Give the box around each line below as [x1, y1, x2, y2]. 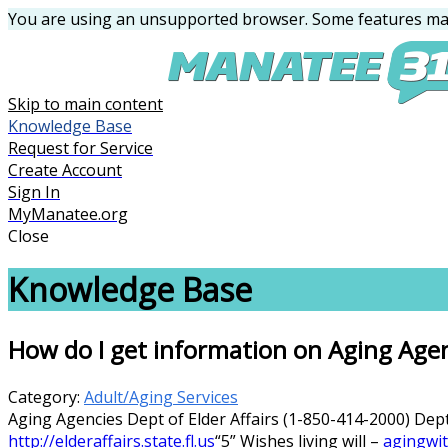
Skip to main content [8, 93, 163, 115]
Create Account [8, 159, 122, 181]
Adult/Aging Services [84, 385, 238, 408]
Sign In [8, 181, 60, 203]
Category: [8, 385, 84, 408]
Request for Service [8, 137, 153, 159]
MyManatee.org [8, 203, 128, 225]
